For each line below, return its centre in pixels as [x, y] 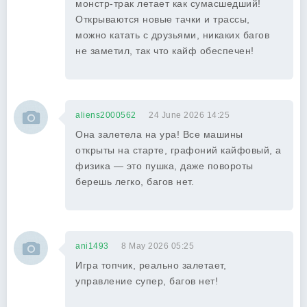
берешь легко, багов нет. [135, 182]
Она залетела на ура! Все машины [159, 134]
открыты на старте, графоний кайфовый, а [179, 150]
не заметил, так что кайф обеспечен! [165, 51]
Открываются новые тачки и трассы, [163, 19]
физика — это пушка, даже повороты [164, 166]
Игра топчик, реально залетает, [151, 265]
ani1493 [92, 246]
